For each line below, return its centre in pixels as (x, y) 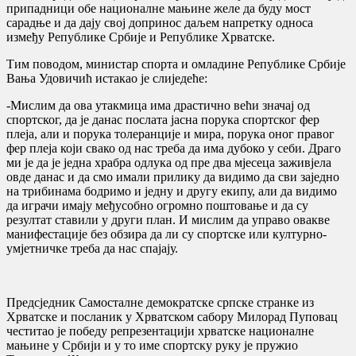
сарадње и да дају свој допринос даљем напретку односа (160, 22)
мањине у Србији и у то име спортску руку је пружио (152, 345)
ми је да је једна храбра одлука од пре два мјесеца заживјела (169, 162)
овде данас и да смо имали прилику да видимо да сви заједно (173, 176)
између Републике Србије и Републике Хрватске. (141, 37)
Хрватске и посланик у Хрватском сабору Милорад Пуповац (172, 316)
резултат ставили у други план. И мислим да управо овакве (168, 219)
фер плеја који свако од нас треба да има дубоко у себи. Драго (174, 148)
